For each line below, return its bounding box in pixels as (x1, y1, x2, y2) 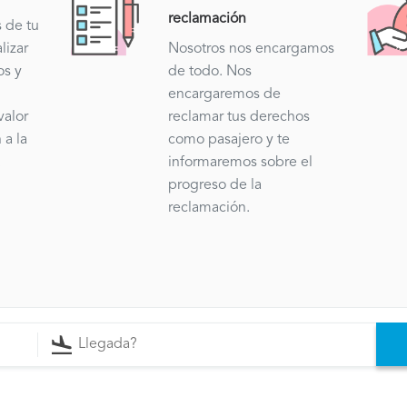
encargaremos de (167, 87, 281, 103)
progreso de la (167, 178, 262, 194)
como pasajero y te (167, 133, 290, 148)
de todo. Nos (167, 65, 252, 80)
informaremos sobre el (167, 155, 313, 171)
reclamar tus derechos (167, 110, 310, 125)
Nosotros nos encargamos (167, 42, 334, 57)
